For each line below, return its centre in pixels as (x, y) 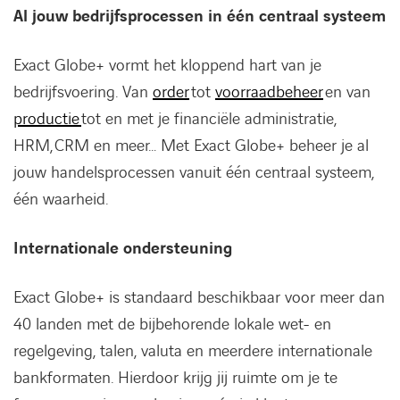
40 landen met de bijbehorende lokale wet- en (172, 325)
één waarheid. (61, 200)
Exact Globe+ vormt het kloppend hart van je (167, 66)
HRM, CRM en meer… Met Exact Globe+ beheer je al (191, 146)
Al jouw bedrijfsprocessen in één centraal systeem (200, 17)
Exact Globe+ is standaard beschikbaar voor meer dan (199, 298)
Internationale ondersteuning (123, 249)
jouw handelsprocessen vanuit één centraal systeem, (194, 173)
